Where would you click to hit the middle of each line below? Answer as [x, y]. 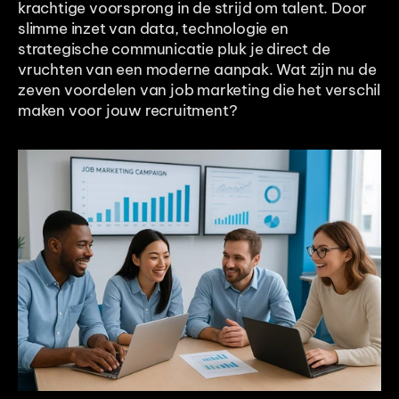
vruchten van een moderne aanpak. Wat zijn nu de [197, 69]
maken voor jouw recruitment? [128, 110]
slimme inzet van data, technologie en [153, 28]
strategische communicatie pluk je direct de [174, 49]
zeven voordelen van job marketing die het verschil [199, 90]
